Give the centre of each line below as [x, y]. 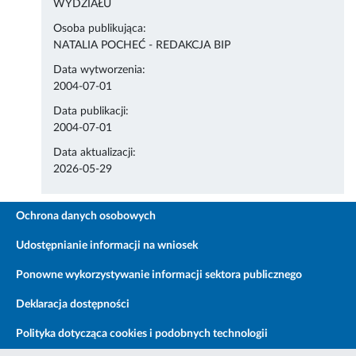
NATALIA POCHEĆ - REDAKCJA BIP [142, 46]
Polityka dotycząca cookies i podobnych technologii [142, 334]
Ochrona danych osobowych [86, 217]
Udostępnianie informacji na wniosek [107, 246]
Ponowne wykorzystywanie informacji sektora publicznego [159, 275]
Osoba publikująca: [100, 29]
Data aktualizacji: [95, 153]
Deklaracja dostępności [73, 305]
